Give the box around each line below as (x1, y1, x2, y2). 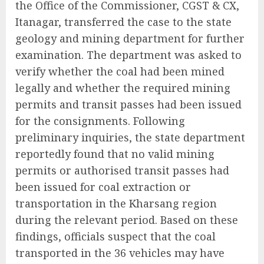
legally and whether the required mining (15, 81, 230, 95)
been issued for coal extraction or (15, 180, 191, 194)
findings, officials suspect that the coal (15, 229, 216, 244)
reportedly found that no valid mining (15, 147, 214, 161)
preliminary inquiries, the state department (15, 130, 245, 145)
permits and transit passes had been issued (15, 97, 242, 112)
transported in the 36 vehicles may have (15, 246, 225, 260)
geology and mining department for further (15, 31, 245, 46)
